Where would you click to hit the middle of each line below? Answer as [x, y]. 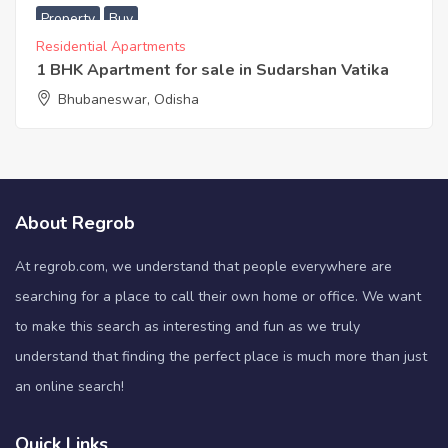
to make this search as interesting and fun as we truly [187, 326]
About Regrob [75, 223]
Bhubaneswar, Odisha [128, 99]
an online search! [69, 386]
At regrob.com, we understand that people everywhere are [203, 266]
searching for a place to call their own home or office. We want [218, 296]
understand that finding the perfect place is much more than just [221, 356]
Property [68, 18]
